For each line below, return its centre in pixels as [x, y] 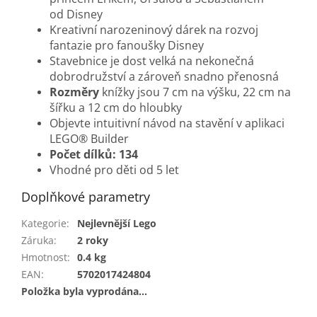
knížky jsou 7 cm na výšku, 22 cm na [195, 92]
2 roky [93, 241]
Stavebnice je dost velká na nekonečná [152, 61]
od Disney [76, 15]
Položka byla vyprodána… [84, 292]
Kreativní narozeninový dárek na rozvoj [154, 30]
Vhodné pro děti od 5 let [114, 170]
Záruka [38, 241]
